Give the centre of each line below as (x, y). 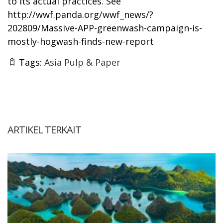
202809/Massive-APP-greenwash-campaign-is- (105, 28)
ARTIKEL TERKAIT (44, 129)
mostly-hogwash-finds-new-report (81, 41)
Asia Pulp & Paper (82, 62)
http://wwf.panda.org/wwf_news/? (80, 14)
